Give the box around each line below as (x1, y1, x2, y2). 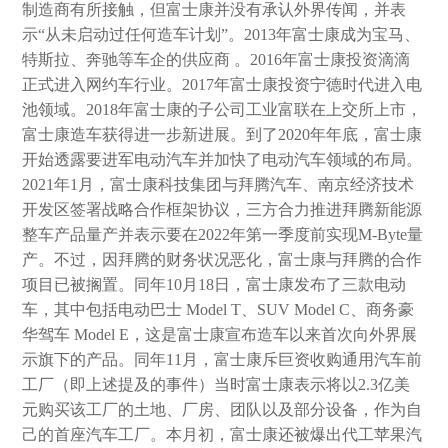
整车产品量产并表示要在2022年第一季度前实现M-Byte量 (22, 225, 424, 243)
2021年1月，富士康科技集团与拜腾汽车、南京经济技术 (22, 175, 415, 193)
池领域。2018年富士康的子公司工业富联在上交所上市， (22, 100, 423, 118)
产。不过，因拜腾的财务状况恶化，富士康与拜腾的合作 (22, 250, 423, 268)
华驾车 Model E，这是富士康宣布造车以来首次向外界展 (22, 325, 418, 343)
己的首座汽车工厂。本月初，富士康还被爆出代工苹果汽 (22, 425, 423, 443)
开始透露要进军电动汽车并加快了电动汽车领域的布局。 (22, 150, 423, 168)
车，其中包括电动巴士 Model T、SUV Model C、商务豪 (22, 300, 415, 318)
